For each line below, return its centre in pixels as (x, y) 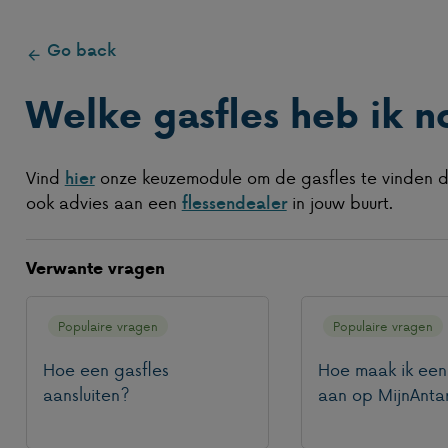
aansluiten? (86, 393)
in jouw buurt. (339, 201)
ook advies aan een (103, 201)
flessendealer (234, 202)
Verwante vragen (95, 267)
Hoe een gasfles (105, 368)
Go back (81, 50)
